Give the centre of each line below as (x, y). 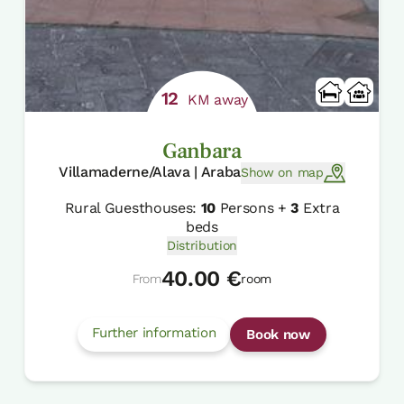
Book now (278, 334)
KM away (216, 99)
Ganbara (202, 151)
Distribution (202, 245)
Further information (154, 332)
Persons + (253, 207)
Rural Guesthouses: (133, 207)
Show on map (282, 173)
